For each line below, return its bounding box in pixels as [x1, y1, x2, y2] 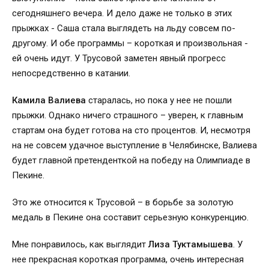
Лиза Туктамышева [148, 238, 233, 250]
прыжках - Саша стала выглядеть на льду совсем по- [12, 22, 235, 34]
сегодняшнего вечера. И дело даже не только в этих [12, 7, 232, 19]
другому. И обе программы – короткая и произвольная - [12, 37, 248, 49]
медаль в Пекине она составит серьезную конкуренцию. [12, 211, 249, 223]
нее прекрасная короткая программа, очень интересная [12, 253, 244, 265]
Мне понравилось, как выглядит [12, 238, 148, 250]
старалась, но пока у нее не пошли [86, 94, 232, 106]
